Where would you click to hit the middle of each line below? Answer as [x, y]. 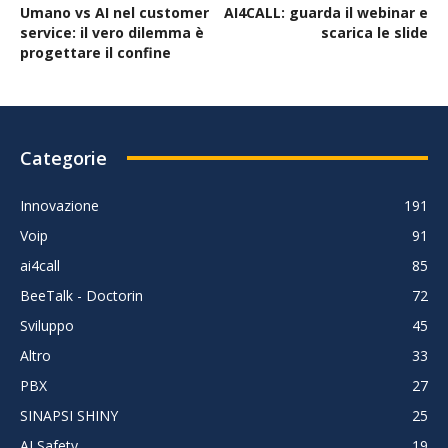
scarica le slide [374, 32]
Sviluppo [47, 325]
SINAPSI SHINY [69, 415]
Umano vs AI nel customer [114, 12]
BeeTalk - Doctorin [81, 295]
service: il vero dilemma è [112, 32]
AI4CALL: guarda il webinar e [326, 12]
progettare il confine [95, 52]
